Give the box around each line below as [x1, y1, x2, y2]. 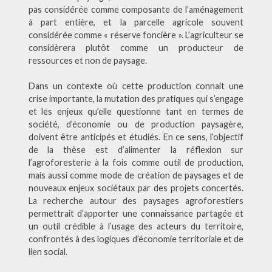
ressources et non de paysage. [28, 55, 147, 66]
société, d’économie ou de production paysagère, [28, 119, 244, 130]
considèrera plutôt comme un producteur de [28, 42, 244, 53]
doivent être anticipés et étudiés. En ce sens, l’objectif [28, 132, 244, 143]
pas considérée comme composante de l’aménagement [28, 4, 244, 15]
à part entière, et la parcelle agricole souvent [28, 16, 244, 27]
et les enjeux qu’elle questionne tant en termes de [28, 106, 244, 117]
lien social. [28, 246, 67, 257]
